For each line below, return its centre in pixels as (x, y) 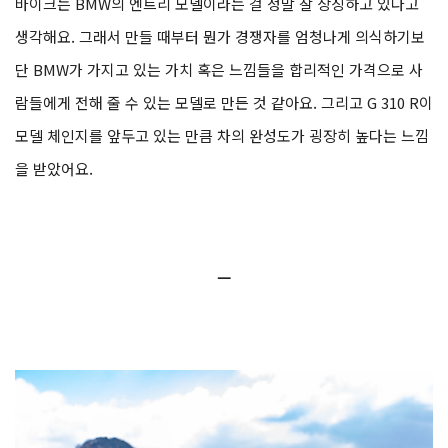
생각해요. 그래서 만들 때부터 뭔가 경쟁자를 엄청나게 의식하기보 (220, 37)
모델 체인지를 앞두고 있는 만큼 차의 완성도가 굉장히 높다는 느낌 (222, 136)
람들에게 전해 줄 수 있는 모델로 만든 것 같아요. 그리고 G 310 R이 (224, 103)
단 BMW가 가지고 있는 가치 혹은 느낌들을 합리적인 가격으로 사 (219, 70)
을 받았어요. (54, 169)
